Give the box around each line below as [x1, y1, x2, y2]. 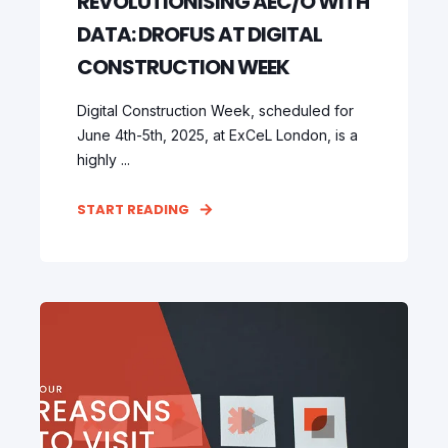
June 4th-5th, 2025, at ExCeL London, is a [76, 126, 358, 144]
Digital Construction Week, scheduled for [76, 101, 354, 120]
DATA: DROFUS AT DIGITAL [76, 20, 323, 49]
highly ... [76, 150, 131, 169]
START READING [76, 199, 190, 220]
